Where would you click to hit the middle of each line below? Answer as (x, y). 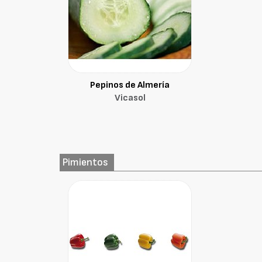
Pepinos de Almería (130, 85)
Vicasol (130, 98)
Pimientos (86, 162)
